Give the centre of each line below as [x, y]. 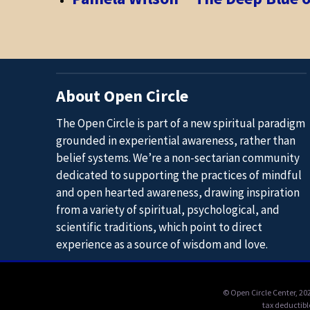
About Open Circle [122, 95]
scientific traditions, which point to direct [159, 227]
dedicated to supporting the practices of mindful [179, 175]
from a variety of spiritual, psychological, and [167, 209]
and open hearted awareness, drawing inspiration [177, 192]
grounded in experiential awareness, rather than [175, 140]
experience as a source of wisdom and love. [162, 244]
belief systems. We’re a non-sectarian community [177, 157]
